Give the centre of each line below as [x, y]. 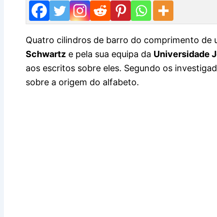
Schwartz [46, 54]
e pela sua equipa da [110, 54]
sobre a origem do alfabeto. [82, 82]
